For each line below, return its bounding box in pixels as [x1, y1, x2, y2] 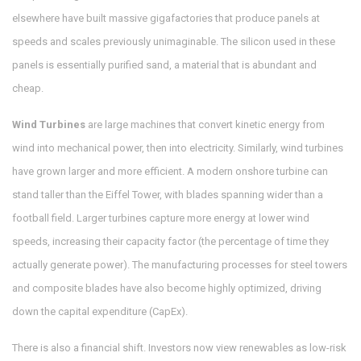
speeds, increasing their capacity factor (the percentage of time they [12, 235, 329, 248]
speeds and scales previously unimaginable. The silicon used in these [12, 35, 335, 48]
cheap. [12, 82, 44, 95]
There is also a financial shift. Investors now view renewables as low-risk [12, 342, 346, 355]
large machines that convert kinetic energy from [105, 118, 325, 131]
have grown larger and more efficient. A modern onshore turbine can [12, 165, 328, 178]
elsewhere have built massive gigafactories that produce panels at [12, 12, 320, 25]
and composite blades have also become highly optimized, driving [12, 282, 322, 295]
